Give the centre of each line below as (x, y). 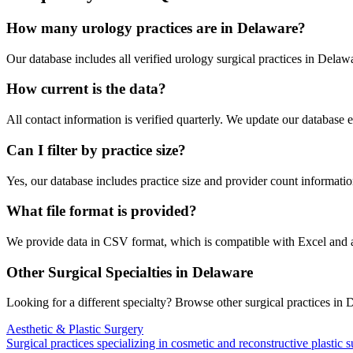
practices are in (185, 28)
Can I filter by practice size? (96, 150)
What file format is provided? (102, 211)
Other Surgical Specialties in (99, 272)
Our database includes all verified (91, 58)
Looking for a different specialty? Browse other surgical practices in (176, 303)
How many (44, 28)
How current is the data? (86, 89)
